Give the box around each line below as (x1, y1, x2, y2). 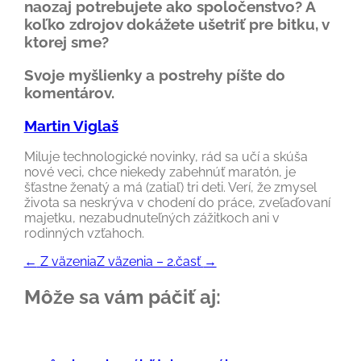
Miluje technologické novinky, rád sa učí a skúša (23, 149, 308, 165)
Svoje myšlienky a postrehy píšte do (23, 65, 285, 84)
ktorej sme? (23, 33, 109, 52)
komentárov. (23, 83, 114, 102)
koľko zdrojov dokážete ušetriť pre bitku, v (23, 15, 329, 34)
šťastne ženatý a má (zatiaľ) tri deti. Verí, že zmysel (23, 180, 317, 196)
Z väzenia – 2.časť (96, 254, 204, 270)
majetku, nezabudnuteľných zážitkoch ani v (23, 210, 280, 226)
